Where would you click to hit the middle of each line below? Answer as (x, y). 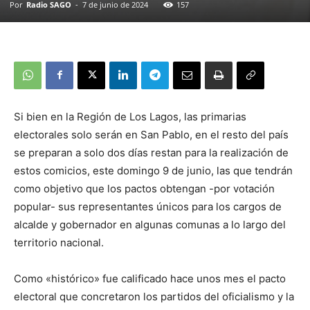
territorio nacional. (59, 242)
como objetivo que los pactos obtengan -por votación (144, 188)
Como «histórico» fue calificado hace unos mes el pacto (150, 278)
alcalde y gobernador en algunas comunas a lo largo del (150, 224)
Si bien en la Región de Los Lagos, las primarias (130, 116)
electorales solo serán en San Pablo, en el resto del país (151, 134)
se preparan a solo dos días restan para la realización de (151, 152)
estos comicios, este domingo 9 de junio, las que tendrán (153, 170)
